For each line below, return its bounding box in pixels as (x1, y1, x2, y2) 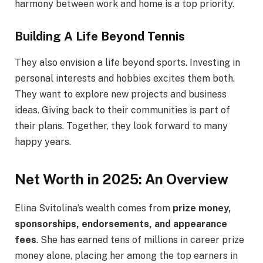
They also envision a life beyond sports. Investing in (15, 56, 240, 68)
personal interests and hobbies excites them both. (15, 72, 235, 84)
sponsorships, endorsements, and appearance (15, 218, 227, 230)
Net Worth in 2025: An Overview (15, 171, 228, 188)
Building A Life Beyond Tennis (15, 29, 185, 44)
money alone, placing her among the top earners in (15, 250, 238, 262)
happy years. (15, 136, 71, 147)
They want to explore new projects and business (15, 88, 227, 100)
